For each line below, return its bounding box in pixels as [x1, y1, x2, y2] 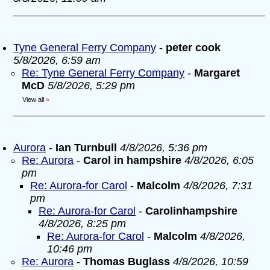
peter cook [166, 42, 221, 54]
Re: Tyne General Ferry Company [22, 67, 184, 79]
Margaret [194, 67, 240, 79]
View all [22, 96, 44, 103]
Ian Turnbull [55, 142, 117, 154]
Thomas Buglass [83, 256, 170, 268]
